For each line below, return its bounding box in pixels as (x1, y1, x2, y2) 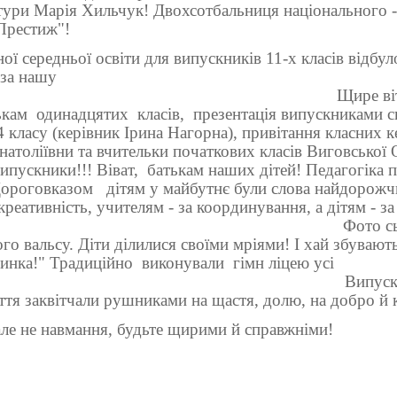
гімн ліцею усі (233, 253, 334, 273)
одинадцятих (36, 105, 128, 124)
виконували (142, 253, 224, 273)
